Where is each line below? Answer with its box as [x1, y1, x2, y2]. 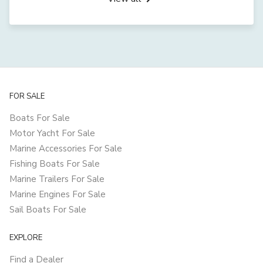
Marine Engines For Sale [9, 188, 106, 201]
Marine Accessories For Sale [9, 143, 122, 155]
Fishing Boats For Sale [9, 158, 100, 170]
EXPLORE [9, 232, 42, 244]
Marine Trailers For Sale [9, 173, 104, 186]
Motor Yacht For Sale [9, 127, 95, 140]
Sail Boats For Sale [9, 204, 86, 216]
